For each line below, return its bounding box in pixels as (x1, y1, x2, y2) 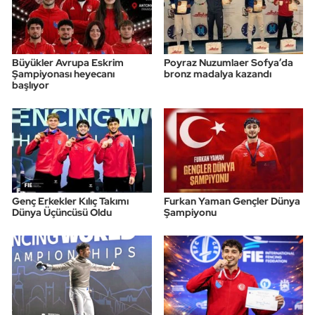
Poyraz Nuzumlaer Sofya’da (163, 56, 293, 69)
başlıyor (12, 78, 49, 91)
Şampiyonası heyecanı (12, 67, 115, 80)
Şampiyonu (163, 205, 217, 219)
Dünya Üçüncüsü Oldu (12, 205, 112, 219)
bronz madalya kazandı (163, 67, 271, 80)
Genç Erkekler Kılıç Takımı (12, 194, 129, 207)
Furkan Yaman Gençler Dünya (163, 194, 300, 207)
